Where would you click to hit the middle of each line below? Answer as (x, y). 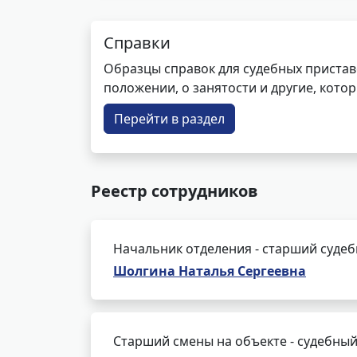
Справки (137, 43)
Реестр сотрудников (175, 191)
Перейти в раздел (169, 119)
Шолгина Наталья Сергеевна (210, 271)
